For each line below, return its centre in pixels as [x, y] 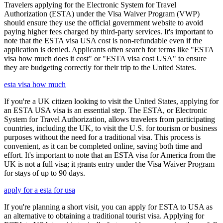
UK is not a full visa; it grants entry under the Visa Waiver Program [109, 164]
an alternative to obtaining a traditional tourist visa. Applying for [104, 216]
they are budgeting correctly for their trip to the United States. [100, 68]
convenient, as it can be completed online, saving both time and [103, 146]
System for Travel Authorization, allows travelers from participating [110, 119]
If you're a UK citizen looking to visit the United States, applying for [111, 102]
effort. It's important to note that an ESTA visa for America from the [110, 155]
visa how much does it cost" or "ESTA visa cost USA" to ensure [105, 59]
